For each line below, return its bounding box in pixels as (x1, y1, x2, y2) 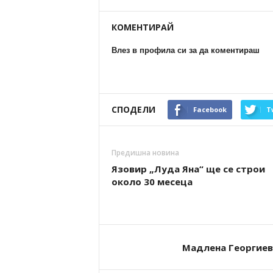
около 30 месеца (111, 175, 193, 188)
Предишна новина (111, 147, 179, 158)
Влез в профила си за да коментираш (111, 46, 260, 55)
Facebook (193, 105, 227, 114)
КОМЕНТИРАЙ (111, 21, 174, 33)
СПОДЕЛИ (111, 104, 155, 115)
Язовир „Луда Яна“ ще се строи (111, 163, 265, 175)
